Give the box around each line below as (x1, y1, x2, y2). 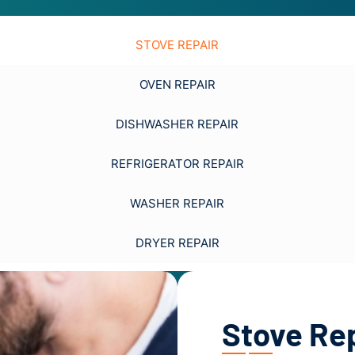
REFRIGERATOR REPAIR (110, 156, 244, 172)
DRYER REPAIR (136, 235, 219, 251)
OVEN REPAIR (139, 77, 216, 93)
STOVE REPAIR (136, 37, 219, 53)
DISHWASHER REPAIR (116, 116, 239, 132)
